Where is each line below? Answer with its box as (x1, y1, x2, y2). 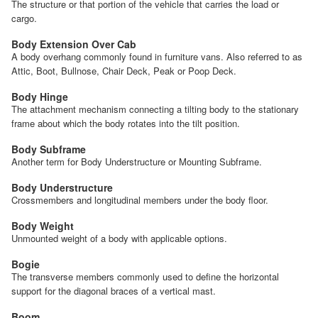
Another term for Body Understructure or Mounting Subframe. (11, 154, 262, 168)
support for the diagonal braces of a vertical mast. (11, 283, 216, 297)
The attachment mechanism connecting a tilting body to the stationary (11, 102, 299, 116)
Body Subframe (11, 141, 86, 156)
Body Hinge (11, 89, 68, 104)
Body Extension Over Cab (11, 36, 136, 51)
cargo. (11, 11, 37, 25)
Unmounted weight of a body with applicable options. (11, 231, 227, 245)
